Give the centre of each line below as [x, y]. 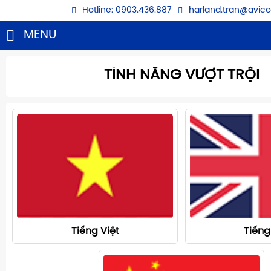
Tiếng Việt [95, 232]
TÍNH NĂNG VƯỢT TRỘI [181, 75]
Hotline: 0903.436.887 [127, 11]
